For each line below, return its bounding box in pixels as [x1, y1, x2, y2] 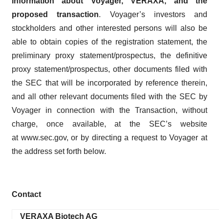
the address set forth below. [12, 147, 106, 155]
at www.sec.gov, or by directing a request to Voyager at [12, 133, 207, 142]
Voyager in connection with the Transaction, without [12, 106, 207, 114]
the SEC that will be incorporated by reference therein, [12, 79, 207, 87]
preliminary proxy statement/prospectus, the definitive [12, 51, 207, 60]
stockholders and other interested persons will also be [12, 24, 207, 32]
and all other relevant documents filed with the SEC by [12, 92, 207, 101]
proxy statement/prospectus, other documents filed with [12, 65, 207, 73]
